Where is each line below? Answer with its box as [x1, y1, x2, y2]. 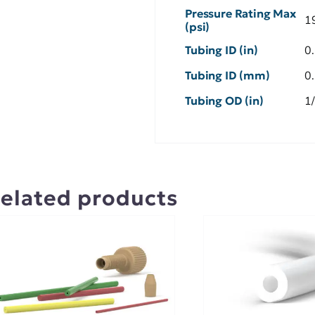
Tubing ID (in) [185, 42, 258, 57]
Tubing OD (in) [185, 93, 264, 108]
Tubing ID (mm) [185, 67, 270, 82]
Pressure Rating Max [185, 6, 297, 20]
